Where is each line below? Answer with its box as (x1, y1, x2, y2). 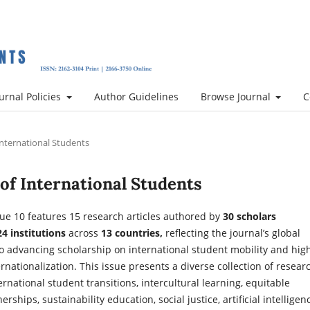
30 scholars (220, 209, 276, 223)
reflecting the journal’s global (165, 226, 300, 239)
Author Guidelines (93, 89, 179, 103)
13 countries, (101, 226, 165, 239)
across (66, 226, 101, 239)
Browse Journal (200, 89, 273, 103)
